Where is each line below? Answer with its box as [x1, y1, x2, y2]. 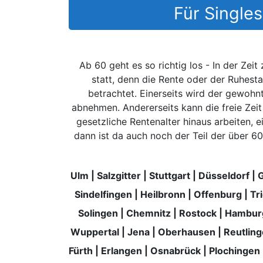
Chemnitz [126, 207, 171, 219]
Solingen [77, 207, 118, 219]
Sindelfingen [74, 188, 132, 200]
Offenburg [193, 188, 242, 200]
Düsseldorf [198, 169, 249, 181]
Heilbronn [140, 188, 186, 200]
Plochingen [209, 244, 260, 257]
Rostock [178, 207, 217, 219]
